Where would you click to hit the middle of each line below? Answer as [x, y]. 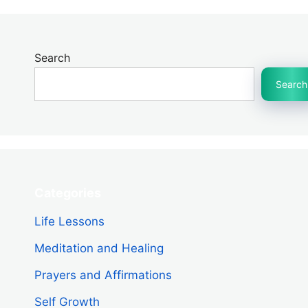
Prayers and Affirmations [103, 275]
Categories [68, 192]
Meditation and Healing [99, 248]
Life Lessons [69, 221]
